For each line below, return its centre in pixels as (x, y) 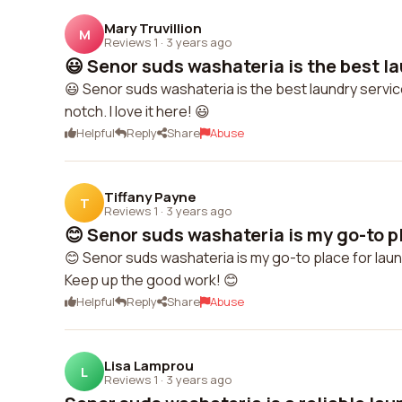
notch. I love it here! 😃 (137, 111)
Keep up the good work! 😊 (152, 280)
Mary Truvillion (153, 28)
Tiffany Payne (150, 197)
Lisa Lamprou (149, 365)
